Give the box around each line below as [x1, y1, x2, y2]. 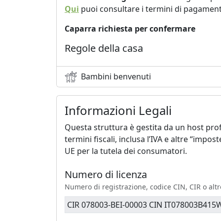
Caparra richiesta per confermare [65, 23, 195, 34]
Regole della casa [65, 41, 143, 55]
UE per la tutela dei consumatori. [65, 145, 187, 156]
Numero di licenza [65, 167, 147, 181]
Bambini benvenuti [81, 71, 151, 82]
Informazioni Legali [65, 102, 172, 118]
